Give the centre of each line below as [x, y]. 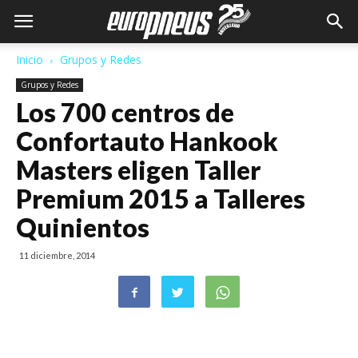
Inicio [30, 60]
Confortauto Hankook [147, 141]
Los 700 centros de [125, 112]
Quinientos [83, 227]
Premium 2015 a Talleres [161, 199]
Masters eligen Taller [138, 170]
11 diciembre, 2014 [57, 255]
